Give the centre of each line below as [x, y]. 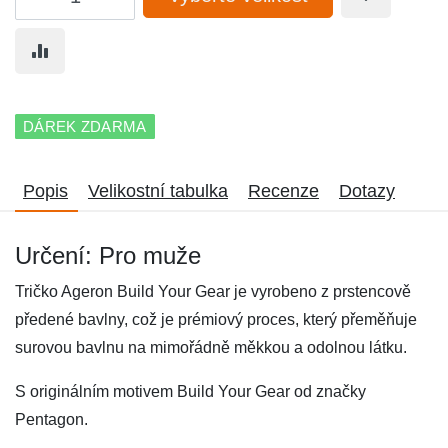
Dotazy [367, 191]
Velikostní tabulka [158, 191]
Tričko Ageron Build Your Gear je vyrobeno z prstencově [213, 291]
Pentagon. [51, 419]
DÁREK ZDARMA [85, 126]
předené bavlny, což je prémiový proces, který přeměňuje [216, 319]
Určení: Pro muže [108, 255]
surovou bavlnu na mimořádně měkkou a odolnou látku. [211, 347]
